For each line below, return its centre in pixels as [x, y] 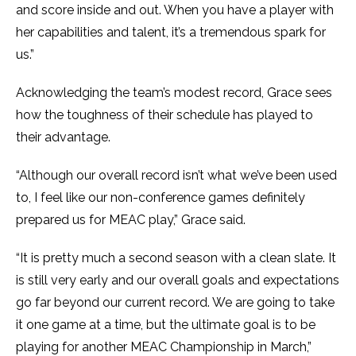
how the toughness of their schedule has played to [164, 115]
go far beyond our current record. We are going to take [175, 303]
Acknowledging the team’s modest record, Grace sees [174, 93]
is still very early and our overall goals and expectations [178, 281]
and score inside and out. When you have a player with [175, 10]
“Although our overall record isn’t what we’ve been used [176, 176]
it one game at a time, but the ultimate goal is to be [166, 325]
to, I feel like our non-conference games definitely [161, 198]
